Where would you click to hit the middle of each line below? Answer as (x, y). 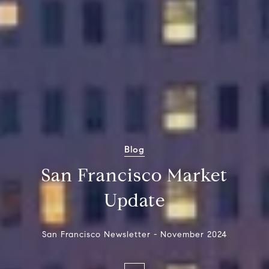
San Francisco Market (134, 175)
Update (134, 200)
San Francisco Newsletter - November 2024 (134, 234)
